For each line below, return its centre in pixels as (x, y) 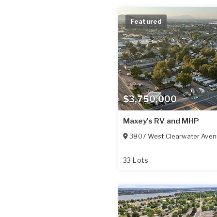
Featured (146, 21)
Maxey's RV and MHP (161, 121)
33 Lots (136, 160)
